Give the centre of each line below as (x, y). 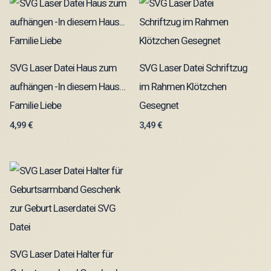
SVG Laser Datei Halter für (61, 254)
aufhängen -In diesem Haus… (67, 86)
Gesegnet (159, 105)
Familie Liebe (35, 105)
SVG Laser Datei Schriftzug (193, 67)
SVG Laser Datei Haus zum (63, 67)
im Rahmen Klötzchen (183, 86)
